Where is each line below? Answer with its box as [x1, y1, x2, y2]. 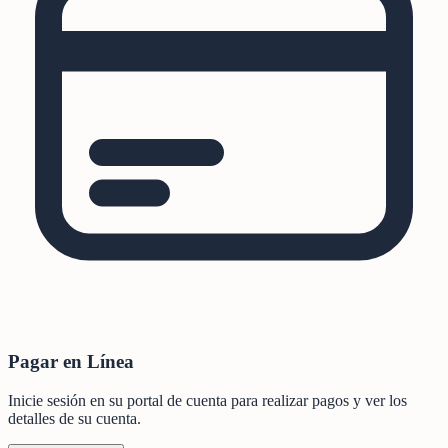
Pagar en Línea [8, 350, 134, 372]
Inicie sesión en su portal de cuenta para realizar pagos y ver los [8, 391, 407, 409]
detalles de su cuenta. [8, 409, 141, 427]
